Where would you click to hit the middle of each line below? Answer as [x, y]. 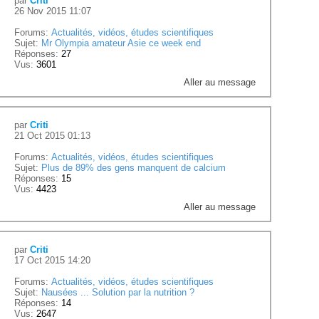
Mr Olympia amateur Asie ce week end [121, 43]
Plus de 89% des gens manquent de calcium [134, 168]
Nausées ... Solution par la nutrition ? [118, 293]
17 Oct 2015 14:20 [53, 261]
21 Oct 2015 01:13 [53, 136]
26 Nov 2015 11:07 [53, 11]
